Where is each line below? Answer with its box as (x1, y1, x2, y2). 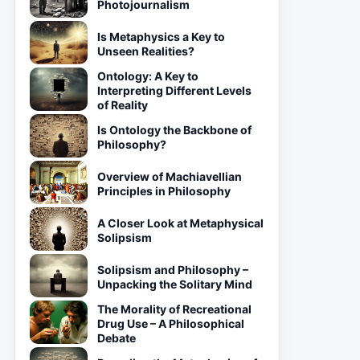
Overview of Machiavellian (97, 170, 242, 183)
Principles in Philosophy (97, 184, 231, 198)
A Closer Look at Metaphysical (97, 216, 264, 230)
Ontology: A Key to (97, 69, 198, 83)
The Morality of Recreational (97, 302, 252, 316)
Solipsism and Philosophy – (97, 263, 248, 276)
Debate (97, 331, 136, 345)
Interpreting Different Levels (97, 84, 252, 97)
